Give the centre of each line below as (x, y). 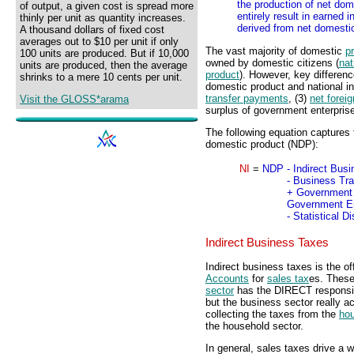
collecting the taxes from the (272, 314)
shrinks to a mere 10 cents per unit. (101, 77)
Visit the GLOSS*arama (74, 100)
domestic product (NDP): (262, 145)
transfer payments (247, 98)
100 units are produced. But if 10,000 (104, 53)
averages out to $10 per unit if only (99, 41)
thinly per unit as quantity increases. (103, 18)
